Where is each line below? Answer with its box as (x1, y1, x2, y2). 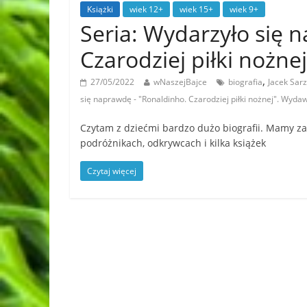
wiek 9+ (230, 3, 258, 15)
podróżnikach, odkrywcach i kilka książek (80, 136, 266, 149)
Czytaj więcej (87, 164, 136, 177)
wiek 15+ (180, 3, 213, 15)
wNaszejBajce (153, 75, 207, 88)
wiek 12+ (130, 3, 163, 15)
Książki (87, 3, 113, 15)
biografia (228, 75, 262, 88)
